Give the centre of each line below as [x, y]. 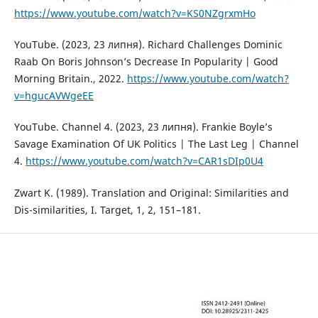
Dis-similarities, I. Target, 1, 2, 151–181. [107, 209]
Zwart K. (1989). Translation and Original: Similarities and [151, 192]
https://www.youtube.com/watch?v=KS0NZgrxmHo [135, 13]
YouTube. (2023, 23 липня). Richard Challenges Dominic [148, 45]
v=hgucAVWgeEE [54, 96]
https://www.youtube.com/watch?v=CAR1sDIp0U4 [144, 161]
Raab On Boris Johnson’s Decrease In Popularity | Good [146, 62]
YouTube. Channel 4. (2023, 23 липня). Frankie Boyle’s [143, 127]
